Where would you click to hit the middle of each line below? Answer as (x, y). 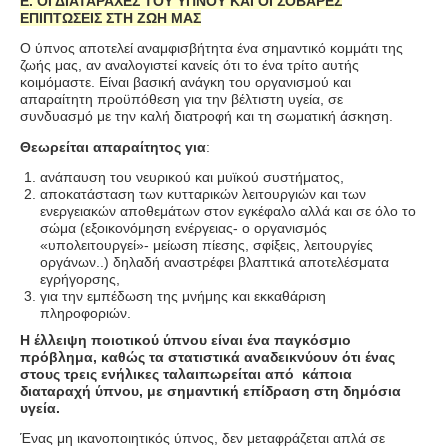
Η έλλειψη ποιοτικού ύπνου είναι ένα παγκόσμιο (185, 340)
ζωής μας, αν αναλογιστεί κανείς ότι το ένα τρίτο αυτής (189, 65)
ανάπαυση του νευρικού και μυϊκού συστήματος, (192, 177)
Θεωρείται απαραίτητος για (113, 146)
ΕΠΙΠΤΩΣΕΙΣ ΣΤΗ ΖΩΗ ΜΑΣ (110, 18)
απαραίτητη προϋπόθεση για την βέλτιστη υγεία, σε (181, 99)
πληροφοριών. (85, 313)
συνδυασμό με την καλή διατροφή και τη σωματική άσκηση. (206, 116)
